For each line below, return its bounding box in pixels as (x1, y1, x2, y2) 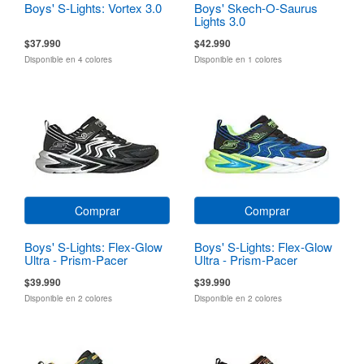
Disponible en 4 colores (24, 53, 112, 65)
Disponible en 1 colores (194, 53, 282, 65)
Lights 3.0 (194, 11, 245, 29)
